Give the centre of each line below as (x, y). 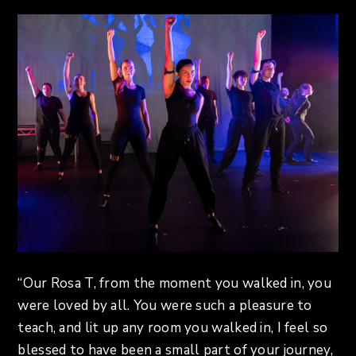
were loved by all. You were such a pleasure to (165, 306)
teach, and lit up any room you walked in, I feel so (173, 328)
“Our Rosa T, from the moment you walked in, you (174, 284)
